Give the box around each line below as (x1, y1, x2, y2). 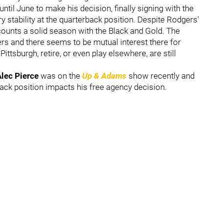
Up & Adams (82, 70, 127, 81)
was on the (39, 70, 82, 81)
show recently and (127, 70, 195, 81)
